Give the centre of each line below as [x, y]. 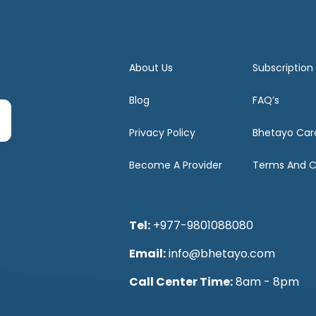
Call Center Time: [181, 281]
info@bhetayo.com [221, 253]
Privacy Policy [162, 132]
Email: [147, 253]
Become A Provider [175, 165]
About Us [151, 67]
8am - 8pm [266, 281]
